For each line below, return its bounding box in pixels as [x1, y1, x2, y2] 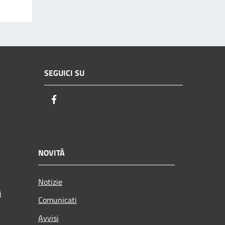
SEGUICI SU [44, 67, 84, 79]
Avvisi [38, 211, 59, 224]
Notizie [38, 175, 62, 188]
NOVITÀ [38, 146, 65, 159]
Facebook [60, 93, 96, 107]
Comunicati [38, 193, 77, 206]
